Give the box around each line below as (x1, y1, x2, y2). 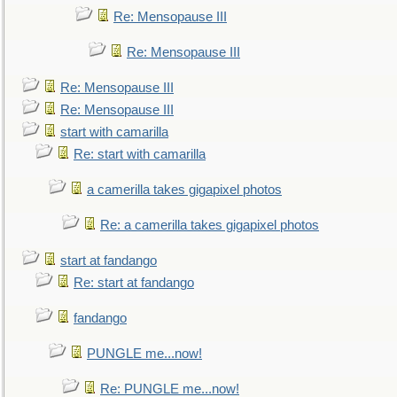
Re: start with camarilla (74, 147, 206, 161)
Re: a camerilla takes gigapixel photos (100, 218, 319, 232)
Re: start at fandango (74, 276, 194, 290)
